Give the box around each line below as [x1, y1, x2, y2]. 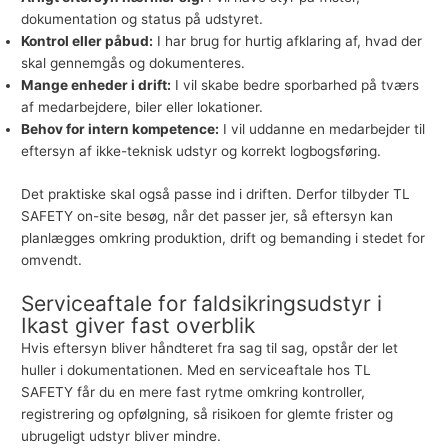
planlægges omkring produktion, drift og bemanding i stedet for [21, 229, 426, 246]
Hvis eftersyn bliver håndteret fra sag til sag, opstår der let [21, 339, 399, 356]
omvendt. [21, 251, 83, 268]
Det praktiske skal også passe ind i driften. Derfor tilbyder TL [21, 185, 411, 202]
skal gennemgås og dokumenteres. [21, 55, 246, 72]
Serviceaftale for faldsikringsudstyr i [21, 290, 383, 316]
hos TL [323, 361, 372, 378]
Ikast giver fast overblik [21, 312, 256, 338]
